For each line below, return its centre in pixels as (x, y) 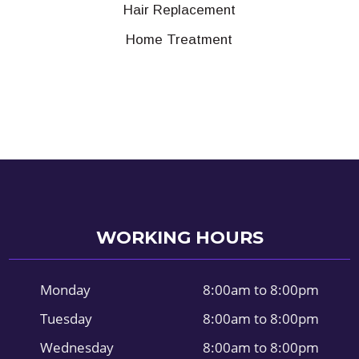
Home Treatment (179, 39)
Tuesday (66, 318)
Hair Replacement (179, 10)
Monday (65, 289)
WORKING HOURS (179, 237)
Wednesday (77, 347)
